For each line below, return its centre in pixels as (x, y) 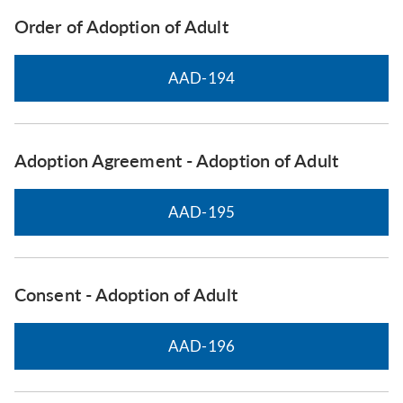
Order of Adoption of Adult (121, 27)
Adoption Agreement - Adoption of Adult (176, 161)
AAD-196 (201, 346)
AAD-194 (201, 78)
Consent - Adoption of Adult (126, 295)
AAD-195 (201, 212)
